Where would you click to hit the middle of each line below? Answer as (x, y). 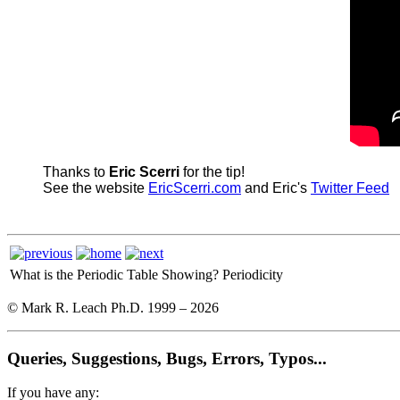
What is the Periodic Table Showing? (114, 274)
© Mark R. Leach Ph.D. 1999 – (99, 307)
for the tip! (214, 171)
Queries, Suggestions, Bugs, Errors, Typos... (167, 358)
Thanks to (76, 171)
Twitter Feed (350, 187)
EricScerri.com (195, 187)
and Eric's (276, 187)
